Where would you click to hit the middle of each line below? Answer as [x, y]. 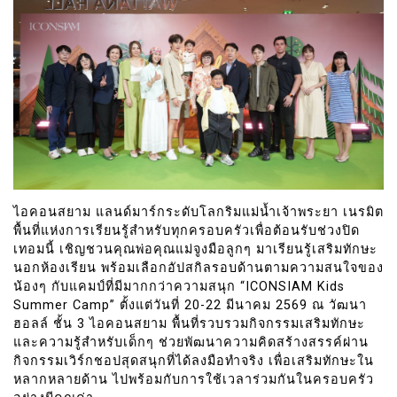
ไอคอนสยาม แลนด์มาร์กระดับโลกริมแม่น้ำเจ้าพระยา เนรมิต [198, 212]
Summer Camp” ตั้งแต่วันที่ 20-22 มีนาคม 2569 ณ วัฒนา [190, 305]
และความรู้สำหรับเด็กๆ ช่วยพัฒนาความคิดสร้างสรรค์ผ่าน [191, 342]
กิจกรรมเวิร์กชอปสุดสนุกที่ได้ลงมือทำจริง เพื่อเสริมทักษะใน [194, 361]
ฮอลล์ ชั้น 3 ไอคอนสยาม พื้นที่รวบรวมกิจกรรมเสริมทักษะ [189, 323]
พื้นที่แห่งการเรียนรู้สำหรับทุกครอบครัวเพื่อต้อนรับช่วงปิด [187, 230]
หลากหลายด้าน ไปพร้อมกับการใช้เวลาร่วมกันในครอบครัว [194, 379]
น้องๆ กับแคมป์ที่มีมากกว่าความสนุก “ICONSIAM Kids [179, 286]
